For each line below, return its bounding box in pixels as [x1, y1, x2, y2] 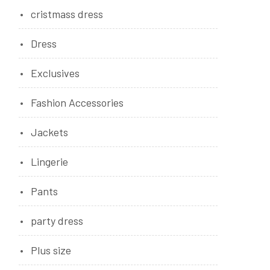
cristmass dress [31, 7, 103, 20]
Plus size [31, 243, 71, 257]
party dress [31, 214, 83, 227]
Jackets [31, 125, 68, 139]
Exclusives [31, 66, 80, 80]
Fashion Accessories [31, 96, 124, 109]
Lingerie [31, 155, 68, 168]
